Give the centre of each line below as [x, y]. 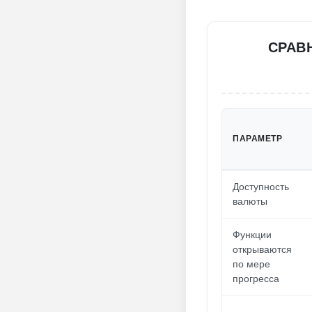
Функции [252, 235]
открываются [262, 249]
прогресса [256, 279]
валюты [250, 201]
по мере [251, 264]
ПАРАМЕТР [257, 139]
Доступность [261, 187]
